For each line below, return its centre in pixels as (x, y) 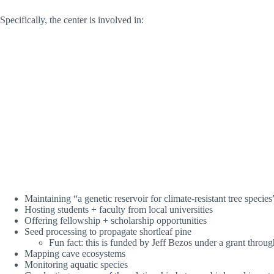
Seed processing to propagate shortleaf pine (108, 231)
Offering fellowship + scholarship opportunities (116, 220)
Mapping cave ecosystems (75, 253)
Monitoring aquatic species (76, 264)
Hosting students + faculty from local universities (119, 209)
